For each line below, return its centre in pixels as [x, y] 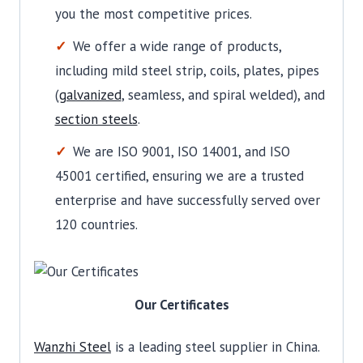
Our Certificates [181, 304]
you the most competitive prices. [153, 13]
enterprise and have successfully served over [187, 200]
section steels [96, 119]
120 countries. [96, 224]
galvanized [90, 94]
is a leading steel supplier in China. [215, 347]
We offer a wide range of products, [177, 46]
